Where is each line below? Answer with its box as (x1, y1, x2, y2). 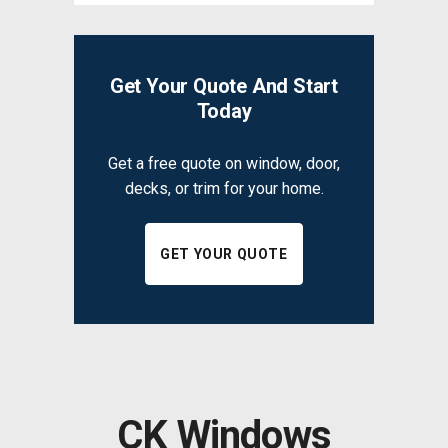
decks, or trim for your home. (124, 178, 324, 198)
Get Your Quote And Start (109, 73, 339, 98)
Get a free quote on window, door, (108, 153, 340, 173)
